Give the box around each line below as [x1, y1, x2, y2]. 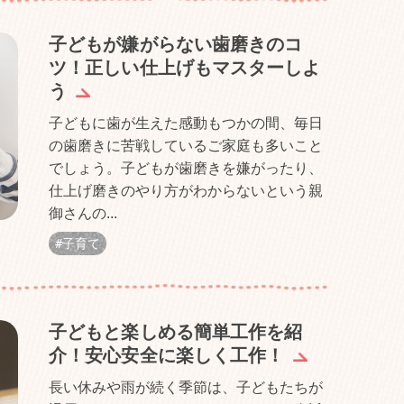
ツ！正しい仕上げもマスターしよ [49, 58, 321, 78]
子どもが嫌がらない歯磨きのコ [49, 34, 303, 54]
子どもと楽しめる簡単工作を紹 [49, 322, 303, 342]
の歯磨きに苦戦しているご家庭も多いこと [49, 138, 323, 153]
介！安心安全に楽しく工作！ [49, 345, 285, 365]
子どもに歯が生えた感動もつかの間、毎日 [49, 115, 323, 131]
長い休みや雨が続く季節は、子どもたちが [49, 380, 323, 395]
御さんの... [49, 206, 117, 221]
